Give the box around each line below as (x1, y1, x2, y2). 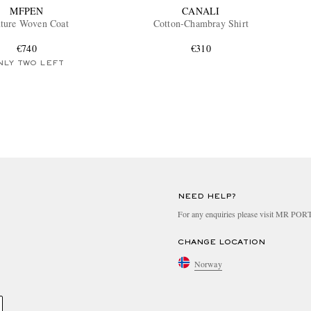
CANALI (182, 4, 220, 18)
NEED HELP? (178, 193, 236, 201)
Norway (194, 258, 222, 269)
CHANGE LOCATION (178, 239, 265, 246)
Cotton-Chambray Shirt (153, 17, 249, 31)
